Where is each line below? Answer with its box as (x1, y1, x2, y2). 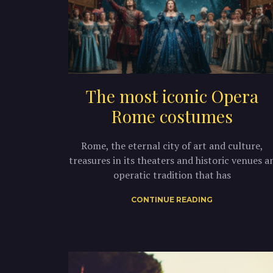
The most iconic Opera (85, 84, 258, 107)
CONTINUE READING (131, 194, 213, 204)
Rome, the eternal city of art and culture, (80, 138, 263, 152)
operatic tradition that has (113, 168, 231, 182)
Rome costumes (111, 104, 233, 127)
